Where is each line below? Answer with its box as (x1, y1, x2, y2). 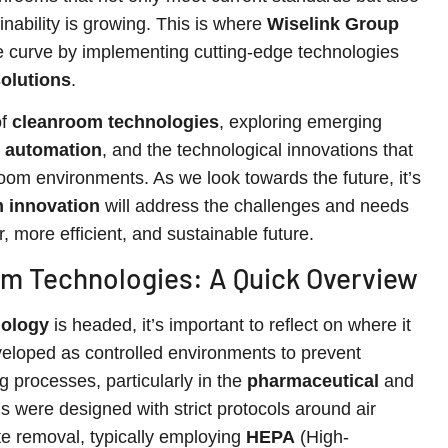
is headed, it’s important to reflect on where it (49, 315, 411, 336)
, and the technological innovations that (102, 140, 413, 161)
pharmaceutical (247, 371, 379, 392)
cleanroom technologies (12, 112, 219, 133)
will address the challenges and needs (100, 196, 409, 217)
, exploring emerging (219, 112, 382, 133)
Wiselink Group (267, 13, 399, 34)
